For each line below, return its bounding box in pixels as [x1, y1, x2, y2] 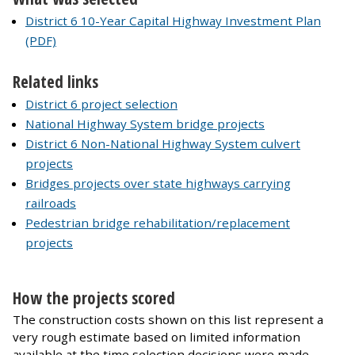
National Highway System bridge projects [25, 116, 265, 132]
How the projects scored [13, 286, 175, 309]
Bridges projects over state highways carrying [25, 175, 291, 192]
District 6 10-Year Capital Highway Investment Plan [25, 13, 321, 29]
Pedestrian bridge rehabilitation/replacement [25, 215, 290, 231]
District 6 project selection [25, 96, 177, 113]
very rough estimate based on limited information [13, 328, 300, 345]
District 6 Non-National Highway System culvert [25, 136, 300, 152]
